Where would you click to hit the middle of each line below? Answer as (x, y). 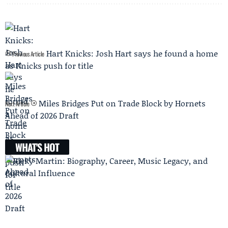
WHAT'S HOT (37, 147)
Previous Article (27, 54)
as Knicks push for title (49, 66)
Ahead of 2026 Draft (42, 116)
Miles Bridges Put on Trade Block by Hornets (122, 103)
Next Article (18, 104)
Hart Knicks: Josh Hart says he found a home (132, 53)
